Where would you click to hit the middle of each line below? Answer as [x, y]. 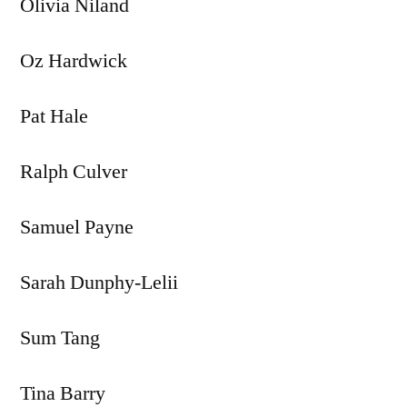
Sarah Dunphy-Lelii [99, 282]
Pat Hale [54, 116]
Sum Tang [60, 338]
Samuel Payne [77, 227]
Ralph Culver [74, 171]
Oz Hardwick [74, 60]
